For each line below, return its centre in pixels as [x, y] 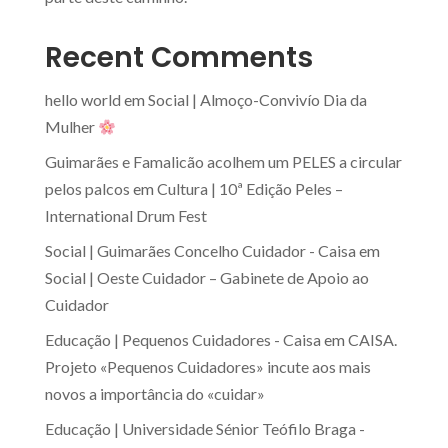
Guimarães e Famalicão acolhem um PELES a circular [223, 162]
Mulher [71, 127]
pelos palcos [87, 189]
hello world [82, 100]
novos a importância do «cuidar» [154, 394]
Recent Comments [178, 58]
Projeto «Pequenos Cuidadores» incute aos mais [207, 367]
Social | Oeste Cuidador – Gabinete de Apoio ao [206, 278]
